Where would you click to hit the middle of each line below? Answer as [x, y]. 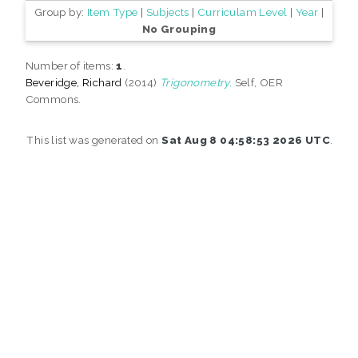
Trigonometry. [196, 82]
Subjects [167, 12]
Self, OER [258, 82]
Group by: [60, 12]
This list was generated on [94, 139]
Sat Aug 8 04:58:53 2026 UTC [246, 139]
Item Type [112, 12]
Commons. [53, 99]
